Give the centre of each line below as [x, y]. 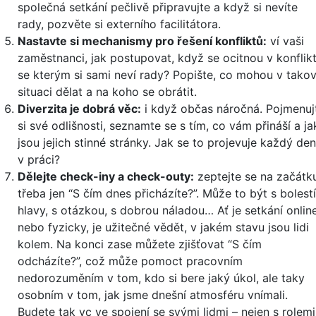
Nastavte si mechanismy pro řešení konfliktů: [142, 41]
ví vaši [285, 41]
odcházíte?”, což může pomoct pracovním [130, 261]
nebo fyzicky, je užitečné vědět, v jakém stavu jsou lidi [163, 227]
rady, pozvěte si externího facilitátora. [119, 24]
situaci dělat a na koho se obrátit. [107, 92]
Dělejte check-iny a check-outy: [106, 176]
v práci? [39, 159]
